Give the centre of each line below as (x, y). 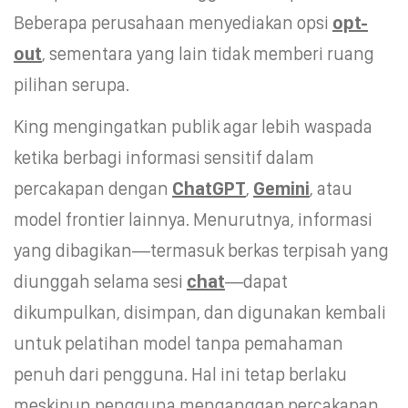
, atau (331, 188)
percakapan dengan (93, 188)
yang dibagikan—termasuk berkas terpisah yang (201, 250)
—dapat (256, 281)
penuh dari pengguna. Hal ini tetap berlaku (180, 374)
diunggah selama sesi (100, 281)
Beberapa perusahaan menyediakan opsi (173, 22)
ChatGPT (209, 188)
